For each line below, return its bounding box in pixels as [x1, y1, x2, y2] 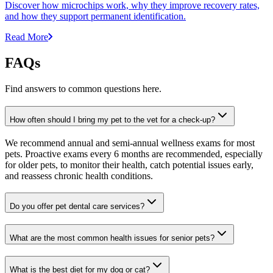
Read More [5, 32, 48, 43]
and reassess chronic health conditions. [5, 170, 153, 181]
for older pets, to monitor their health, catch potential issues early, [5, 159, 253, 170]
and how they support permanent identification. [5, 11, 186, 22]
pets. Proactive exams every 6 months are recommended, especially [5, 148, 263, 159]
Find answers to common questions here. [5, 83, 161, 94]
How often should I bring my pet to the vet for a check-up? [10, 115, 215, 124]
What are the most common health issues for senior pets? [10, 233, 214, 243]
